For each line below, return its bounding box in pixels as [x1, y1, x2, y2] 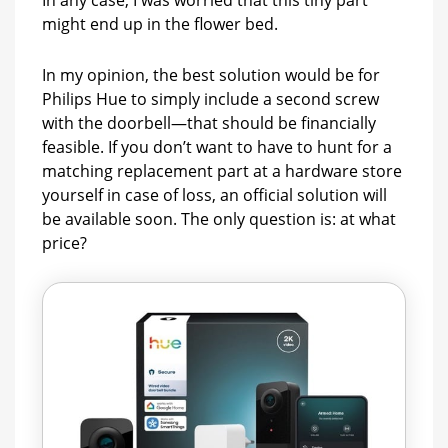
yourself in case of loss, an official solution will [42, 184, 387, 207]
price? [42, 232, 87, 255]
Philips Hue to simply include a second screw [42, 88, 379, 111]
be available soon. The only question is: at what [42, 208, 396, 231]
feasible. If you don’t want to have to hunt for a [42, 136, 392, 159]
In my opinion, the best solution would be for [42, 64, 380, 87]
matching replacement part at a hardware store [42, 160, 402, 183]
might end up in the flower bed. [42, 13, 278, 36]
